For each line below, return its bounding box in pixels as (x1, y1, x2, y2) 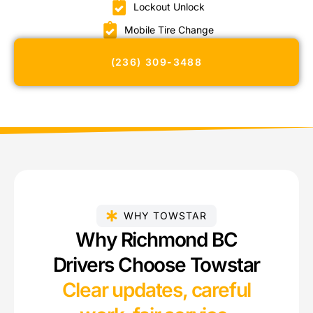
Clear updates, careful (61, 277, 252, 302)
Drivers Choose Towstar (52, 252, 261, 277)
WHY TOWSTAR (124, 209, 207, 221)
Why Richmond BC (75, 227, 238, 252)
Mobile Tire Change (124, 23, 214, 36)
